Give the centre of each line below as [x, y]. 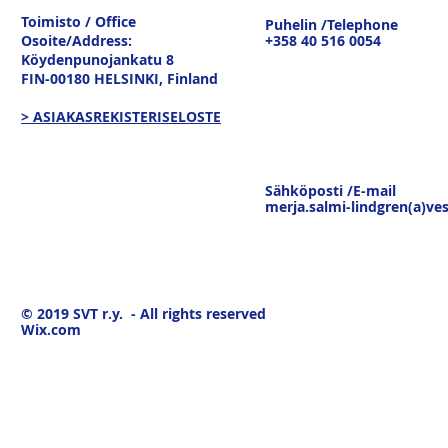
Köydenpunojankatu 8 [97, 59]
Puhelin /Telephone [331, 24]
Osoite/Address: [76, 40]
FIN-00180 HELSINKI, [94, 78]
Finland [192, 78]
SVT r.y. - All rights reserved [167, 313]
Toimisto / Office [78, 21]
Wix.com [51, 329]
